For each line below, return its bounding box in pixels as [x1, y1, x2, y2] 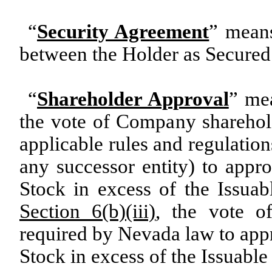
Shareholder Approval [37, 87, 229, 110]
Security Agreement [37, 20, 209, 42]
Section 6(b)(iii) [19, 200, 156, 222]
